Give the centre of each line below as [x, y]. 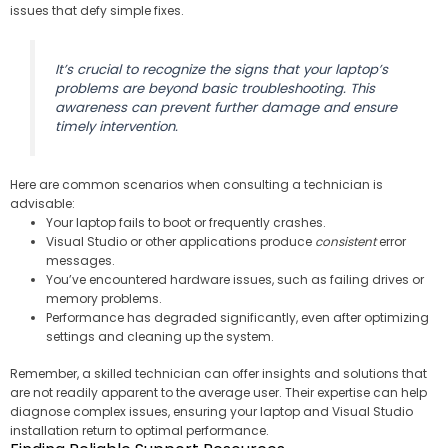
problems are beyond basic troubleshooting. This [214, 88]
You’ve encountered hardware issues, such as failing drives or [235, 280]
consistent [345, 242]
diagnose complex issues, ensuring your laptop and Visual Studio [211, 412]
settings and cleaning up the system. [160, 337]
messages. [80, 261]
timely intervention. [116, 126]
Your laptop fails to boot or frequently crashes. [186, 223]
